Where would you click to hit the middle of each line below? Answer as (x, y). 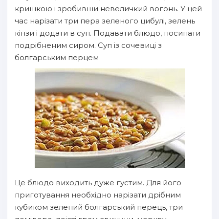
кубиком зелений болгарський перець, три (99, 207)
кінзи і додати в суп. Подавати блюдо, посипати (108, 33)
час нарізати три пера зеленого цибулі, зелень (105, 21)
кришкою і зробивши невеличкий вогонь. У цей (108, 9)
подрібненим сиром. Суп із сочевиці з (88, 45)
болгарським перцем (57, 57)
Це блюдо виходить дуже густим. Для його (98, 183)
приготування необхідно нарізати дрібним (98, 195)
